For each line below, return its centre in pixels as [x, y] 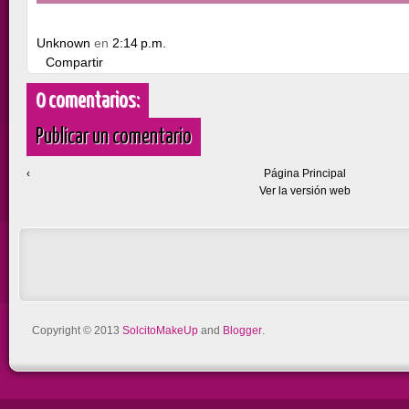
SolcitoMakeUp [160, 330]
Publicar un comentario [114, 137]
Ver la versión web [304, 191]
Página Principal [304, 173]
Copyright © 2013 [77, 330]
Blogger [242, 330]
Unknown [66, 43]
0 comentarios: [88, 101]
